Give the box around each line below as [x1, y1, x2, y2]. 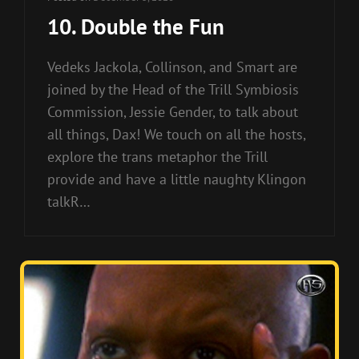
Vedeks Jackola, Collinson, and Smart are [47, 57, 297, 76]
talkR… [47, 192, 91, 211]
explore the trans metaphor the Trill [47, 147, 268, 166]
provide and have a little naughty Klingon [47, 169, 306, 188]
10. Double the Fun [47, 12, 224, 40]
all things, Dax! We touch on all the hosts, [47, 124, 305, 143]
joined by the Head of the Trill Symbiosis [47, 79, 299, 99]
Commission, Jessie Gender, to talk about [47, 102, 298, 121]
